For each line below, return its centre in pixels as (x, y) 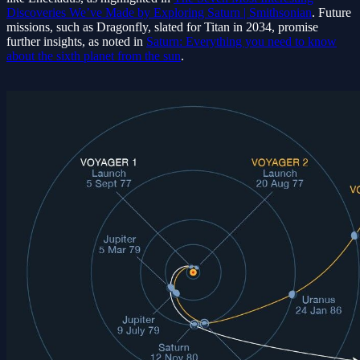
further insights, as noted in (76, 42)
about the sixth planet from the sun (94, 56)
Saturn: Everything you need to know (241, 42)
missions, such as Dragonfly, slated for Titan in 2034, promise (162, 27)
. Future (331, 13)
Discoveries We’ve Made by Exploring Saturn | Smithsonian (159, 13)
